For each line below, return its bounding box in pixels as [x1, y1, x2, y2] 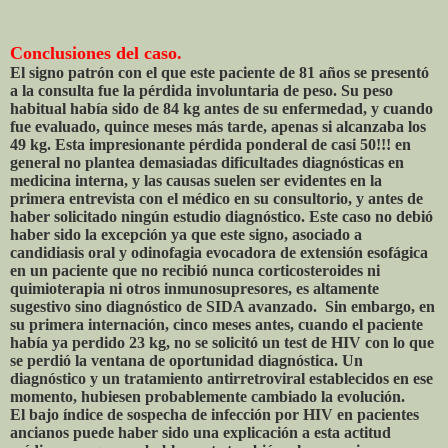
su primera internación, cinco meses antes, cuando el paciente [10, 315, 423, 333]
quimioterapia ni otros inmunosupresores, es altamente [10, 279, 379, 297]
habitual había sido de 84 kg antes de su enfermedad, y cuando [10, 99, 433, 117]
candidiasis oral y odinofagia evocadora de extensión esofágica [10, 243, 428, 261]
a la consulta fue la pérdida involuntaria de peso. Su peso [10, 81, 393, 99]
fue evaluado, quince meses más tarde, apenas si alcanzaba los [10, 117, 426, 135]
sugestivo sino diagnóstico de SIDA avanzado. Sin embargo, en [10, 297, 435, 315]
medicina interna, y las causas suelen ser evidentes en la [10, 171, 382, 189]
